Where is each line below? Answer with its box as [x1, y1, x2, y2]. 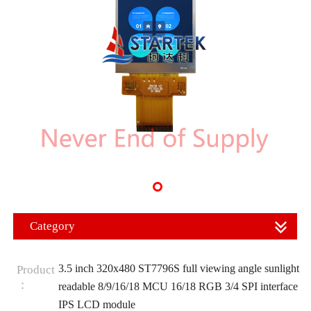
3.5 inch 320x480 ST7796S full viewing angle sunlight [58, 262, 299, 274]
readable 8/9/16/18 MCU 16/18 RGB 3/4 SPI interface [58, 280, 298, 292]
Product [16, 262, 55, 276]
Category [30, 219, 75, 233]
